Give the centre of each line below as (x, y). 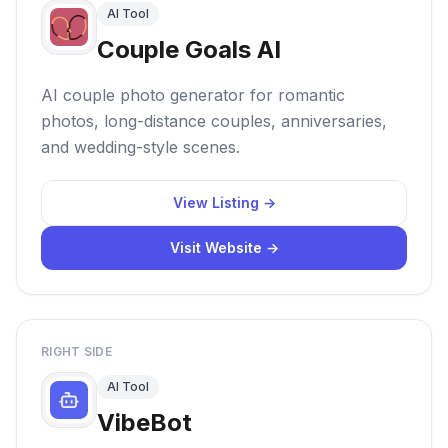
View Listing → (224, 202)
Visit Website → (224, 247)
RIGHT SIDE (76, 351)
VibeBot (144, 422)
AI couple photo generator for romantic (193, 95)
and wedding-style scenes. (140, 147)
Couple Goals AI (189, 49)
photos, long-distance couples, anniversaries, (214, 121)
